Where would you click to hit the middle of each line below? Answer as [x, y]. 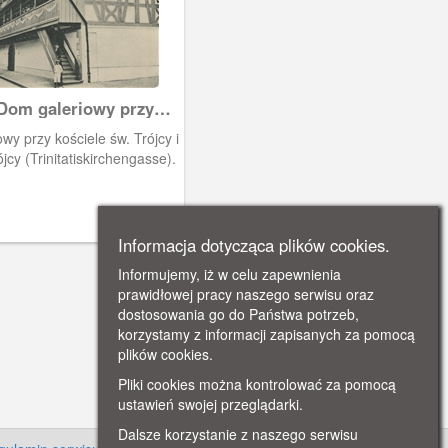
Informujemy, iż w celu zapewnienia [229, 274]
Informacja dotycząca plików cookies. [254, 245]
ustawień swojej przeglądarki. [210, 404]
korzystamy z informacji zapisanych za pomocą [266, 334]
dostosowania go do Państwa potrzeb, [238, 314]
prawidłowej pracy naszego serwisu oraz [246, 294]
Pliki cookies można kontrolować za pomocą [257, 384]
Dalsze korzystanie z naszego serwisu [238, 434]
